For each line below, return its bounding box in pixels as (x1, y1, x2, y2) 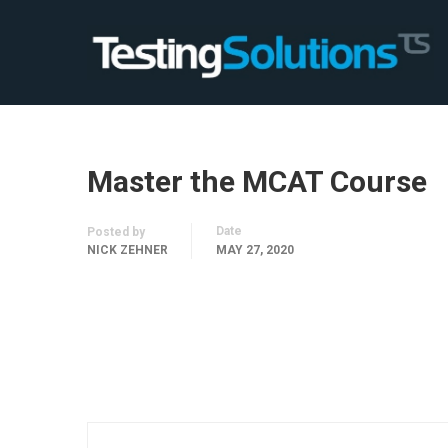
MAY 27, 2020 (216, 243, 294, 257)
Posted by (87, 225, 145, 239)
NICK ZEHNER (87, 243, 168, 257)
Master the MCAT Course (87, 164, 427, 199)
